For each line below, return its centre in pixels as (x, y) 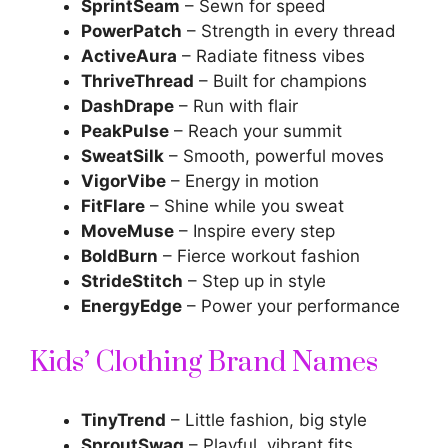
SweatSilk (122, 156)
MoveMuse (127, 231)
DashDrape (127, 106)
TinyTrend (123, 419)
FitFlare (113, 206)
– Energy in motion (242, 181)
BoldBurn (119, 256)
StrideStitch (132, 281)
